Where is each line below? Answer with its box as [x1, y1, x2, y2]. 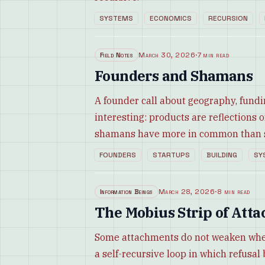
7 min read [197, 50, 230, 60]
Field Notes [100, 50, 134, 60]
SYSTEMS [99, 14, 133, 23]
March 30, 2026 [138, 50, 196, 60]
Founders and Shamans [95, 66, 253, 85]
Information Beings [100, 187, 153, 196]
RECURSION [208, 14, 248, 23]
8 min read [216, 187, 250, 196]
